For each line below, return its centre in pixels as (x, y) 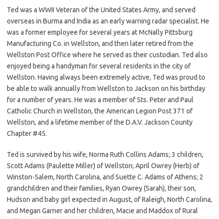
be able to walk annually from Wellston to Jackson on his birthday (106, 88)
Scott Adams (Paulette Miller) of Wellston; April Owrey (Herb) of (103, 165)
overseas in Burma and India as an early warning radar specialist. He (108, 21)
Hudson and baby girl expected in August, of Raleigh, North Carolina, (109, 199)
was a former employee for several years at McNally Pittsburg (100, 32)
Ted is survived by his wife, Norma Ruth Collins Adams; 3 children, (105, 154)
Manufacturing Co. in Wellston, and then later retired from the (100, 43)
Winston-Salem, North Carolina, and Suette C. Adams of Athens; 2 (105, 177)
